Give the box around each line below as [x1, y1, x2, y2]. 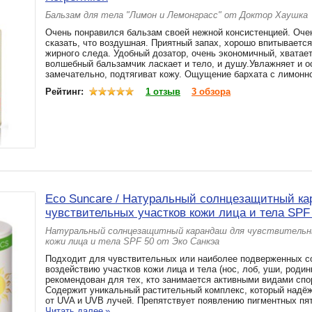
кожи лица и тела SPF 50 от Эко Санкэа [45, 236, 219, 247]
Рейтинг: [45, 86, 86, 97]
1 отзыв [146, 86, 180, 97]
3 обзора [192, 86, 231, 97]
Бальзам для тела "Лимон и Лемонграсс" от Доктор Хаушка [45, 10, 308, 20]
